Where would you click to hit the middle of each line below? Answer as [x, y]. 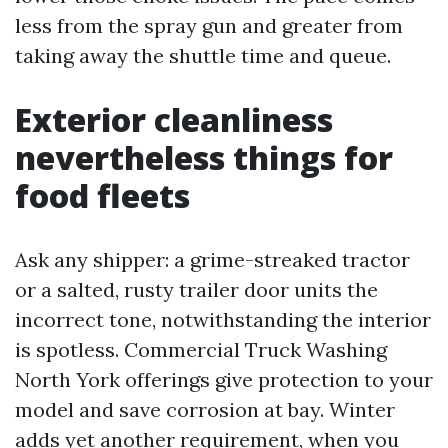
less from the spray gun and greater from [209, 25]
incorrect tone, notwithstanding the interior [223, 319]
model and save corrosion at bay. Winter [205, 409]
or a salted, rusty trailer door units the [196, 289]
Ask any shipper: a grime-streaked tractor [212, 259]
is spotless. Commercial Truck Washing [201, 349]
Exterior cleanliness [174, 119]
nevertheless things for [204, 157]
